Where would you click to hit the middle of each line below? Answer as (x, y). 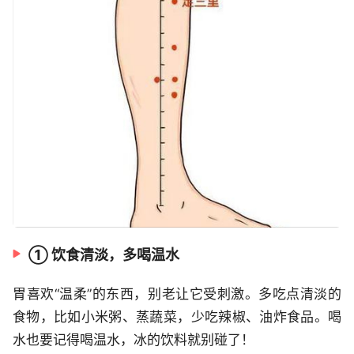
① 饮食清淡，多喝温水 (104, 255)
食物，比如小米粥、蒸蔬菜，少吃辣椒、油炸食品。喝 (177, 317)
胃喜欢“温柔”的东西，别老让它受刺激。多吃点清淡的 (177, 294)
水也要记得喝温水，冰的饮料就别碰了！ (134, 340)
